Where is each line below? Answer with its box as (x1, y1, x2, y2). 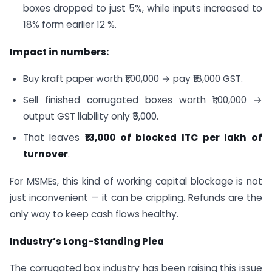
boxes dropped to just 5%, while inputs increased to (22, 1, 262, 15)
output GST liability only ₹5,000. (22, 110, 158, 123)
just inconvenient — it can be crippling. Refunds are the (10, 191, 262, 204)
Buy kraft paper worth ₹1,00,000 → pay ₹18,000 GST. (22, 72, 243, 86)
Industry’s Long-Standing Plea (10, 234, 164, 248)
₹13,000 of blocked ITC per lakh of (85, 131, 262, 144)
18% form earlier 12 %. (22, 18, 117, 31)
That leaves (22, 131, 86, 144)
